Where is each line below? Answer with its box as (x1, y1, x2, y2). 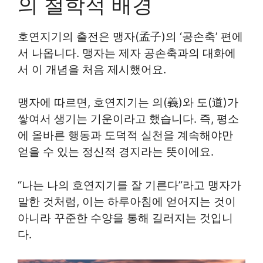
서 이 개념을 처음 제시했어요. (18, 62, 166, 76)
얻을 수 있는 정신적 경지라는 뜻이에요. (18, 145, 214, 159)
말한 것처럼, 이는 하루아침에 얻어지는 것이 (18, 194, 236, 208)
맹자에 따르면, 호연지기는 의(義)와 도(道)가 (18, 96, 238, 109)
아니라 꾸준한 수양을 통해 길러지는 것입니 (18, 211, 233, 225)
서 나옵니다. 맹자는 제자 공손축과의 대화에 (18, 46, 236, 60)
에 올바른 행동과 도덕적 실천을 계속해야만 (18, 129, 233, 142)
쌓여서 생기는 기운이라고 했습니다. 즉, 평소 (18, 112, 239, 126)
